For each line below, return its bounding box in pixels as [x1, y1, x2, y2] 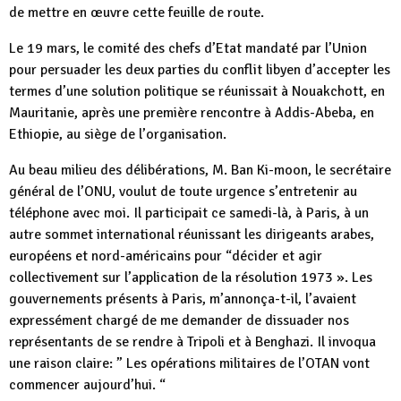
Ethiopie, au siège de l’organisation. [9, 125, 226, 143]
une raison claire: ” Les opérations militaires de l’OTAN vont [9, 354, 370, 372]
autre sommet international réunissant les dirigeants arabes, [9, 226, 374, 243]
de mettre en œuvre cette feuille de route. [9, 4, 264, 21]
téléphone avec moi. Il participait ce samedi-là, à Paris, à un [9, 204, 369, 222]
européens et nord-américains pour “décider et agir [9, 247, 322, 265]
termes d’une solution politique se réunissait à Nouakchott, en [9, 82, 385, 100]
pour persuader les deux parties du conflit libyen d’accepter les [9, 61, 390, 79]
